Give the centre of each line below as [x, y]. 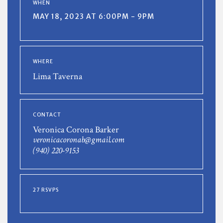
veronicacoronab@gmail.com [79, 139]
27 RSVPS [46, 190]
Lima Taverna [57, 76]
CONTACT [47, 114]
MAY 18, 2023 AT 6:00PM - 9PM [94, 16]
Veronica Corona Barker [76, 129]
